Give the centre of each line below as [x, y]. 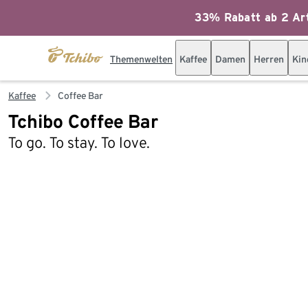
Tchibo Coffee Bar [83, 121]
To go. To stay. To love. [79, 142]
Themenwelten [141, 59]
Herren [269, 59]
